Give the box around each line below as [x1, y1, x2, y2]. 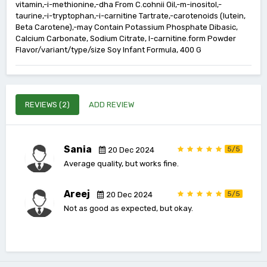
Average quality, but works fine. [64, 159, 179, 168]
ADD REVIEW [89, 100, 134, 109]
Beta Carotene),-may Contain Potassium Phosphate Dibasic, [15, 23, 238, 32]
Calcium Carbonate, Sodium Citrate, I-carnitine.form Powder [15, 34, 236, 43]
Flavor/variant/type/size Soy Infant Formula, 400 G [15, 45, 201, 54]
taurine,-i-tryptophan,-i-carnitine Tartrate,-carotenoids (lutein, [15, 11, 246, 20]
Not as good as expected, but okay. [64, 204, 193, 213]
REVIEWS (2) [25, 100, 70, 109]
